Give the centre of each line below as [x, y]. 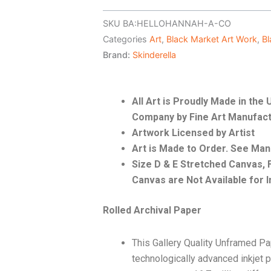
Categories [125, 39]
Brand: [118, 54]
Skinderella [154, 54]
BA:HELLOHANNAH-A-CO [177, 23]
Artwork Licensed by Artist [193, 133]
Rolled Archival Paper [152, 211]
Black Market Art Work [212, 39]
